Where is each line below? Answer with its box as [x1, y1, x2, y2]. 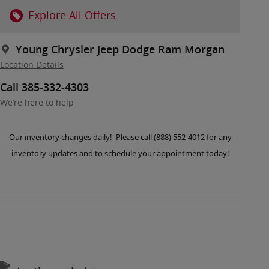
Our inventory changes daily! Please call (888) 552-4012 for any [8, 131, 232, 143]
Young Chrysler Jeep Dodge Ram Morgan [16, 43, 225, 56]
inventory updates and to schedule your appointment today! [11, 148, 229, 159]
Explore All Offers [28, 8, 116, 23]
